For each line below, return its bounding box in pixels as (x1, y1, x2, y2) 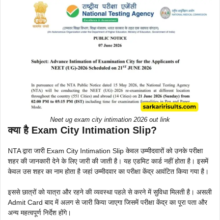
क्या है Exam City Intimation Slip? (8, 124, 157, 136)
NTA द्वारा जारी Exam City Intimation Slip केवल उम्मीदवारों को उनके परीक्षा (8, 146, 203, 155)
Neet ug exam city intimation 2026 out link (50, 115, 170, 123)
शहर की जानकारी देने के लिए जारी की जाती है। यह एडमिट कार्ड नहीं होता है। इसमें (8, 157, 208, 165)
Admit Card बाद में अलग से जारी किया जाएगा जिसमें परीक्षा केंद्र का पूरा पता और (8, 198, 207, 206)
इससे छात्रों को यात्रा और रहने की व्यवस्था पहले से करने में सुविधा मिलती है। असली (8, 188, 212, 196)
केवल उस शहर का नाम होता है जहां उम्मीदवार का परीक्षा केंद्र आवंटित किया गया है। (8, 167, 209, 175)
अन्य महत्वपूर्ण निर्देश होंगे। (8, 208, 71, 217)
